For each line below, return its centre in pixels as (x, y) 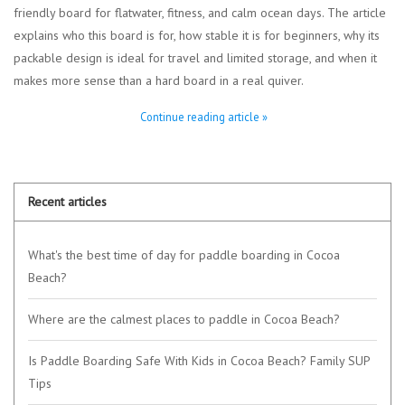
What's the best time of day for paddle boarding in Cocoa (184, 254)
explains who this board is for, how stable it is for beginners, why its (197, 35)
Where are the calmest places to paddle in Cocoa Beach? (184, 319)
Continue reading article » (204, 116)
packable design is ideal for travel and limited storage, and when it (195, 57)
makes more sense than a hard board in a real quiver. (159, 80)
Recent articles (67, 201)
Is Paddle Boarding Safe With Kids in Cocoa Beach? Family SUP (199, 360)
